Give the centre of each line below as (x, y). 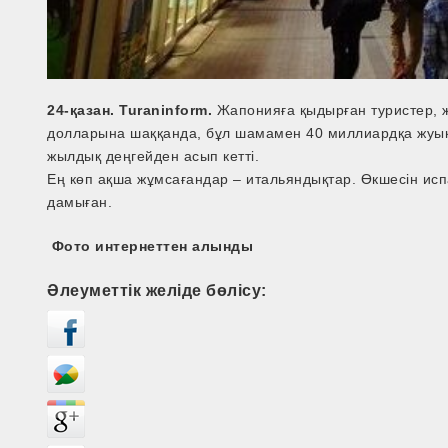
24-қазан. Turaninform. (130, 109)
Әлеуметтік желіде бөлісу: (157, 289)
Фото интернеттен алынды (150, 245)
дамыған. (80, 201)
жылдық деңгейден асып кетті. (153, 155)
